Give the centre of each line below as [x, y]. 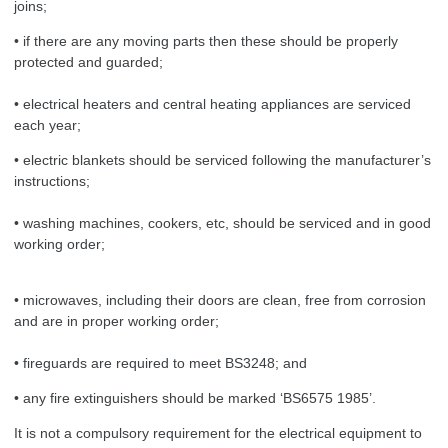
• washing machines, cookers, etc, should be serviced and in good [222, 222]
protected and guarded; [90, 61]
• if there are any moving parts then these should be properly [206, 40]
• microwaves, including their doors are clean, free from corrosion [220, 299]
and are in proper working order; [116, 320]
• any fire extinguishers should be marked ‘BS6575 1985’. [195, 397]
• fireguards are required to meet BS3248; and [160, 362]
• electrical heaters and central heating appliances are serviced [212, 103]
